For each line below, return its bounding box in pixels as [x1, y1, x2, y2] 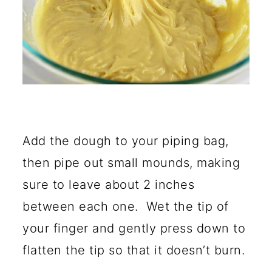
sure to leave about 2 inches [22, 177, 194, 192]
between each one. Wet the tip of [22, 199, 229, 214]
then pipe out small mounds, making [22, 155, 240, 171]
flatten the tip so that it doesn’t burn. [22, 243, 245, 258]
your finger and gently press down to [22, 221, 245, 236]
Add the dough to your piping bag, [22, 134, 229, 149]
